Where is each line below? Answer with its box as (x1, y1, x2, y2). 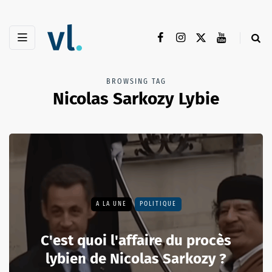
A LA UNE (95, 200, 127, 208)
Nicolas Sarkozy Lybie (53, 89, 219, 109)
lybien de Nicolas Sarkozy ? (46, 250, 226, 268)
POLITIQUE (139, 200, 177, 208)
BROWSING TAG (106, 77, 166, 86)
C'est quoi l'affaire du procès (41, 232, 231, 250)
